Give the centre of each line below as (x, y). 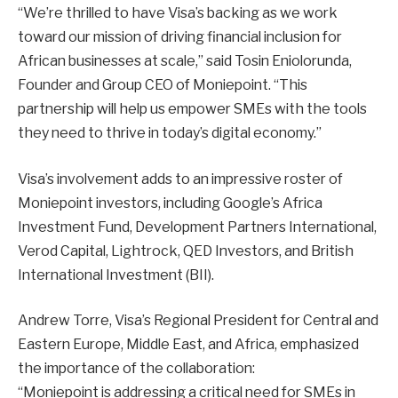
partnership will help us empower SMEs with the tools (192, 109)
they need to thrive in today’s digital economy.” (170, 133)
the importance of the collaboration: (136, 369)
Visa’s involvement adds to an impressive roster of (180, 179)
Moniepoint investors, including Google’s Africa (170, 203)
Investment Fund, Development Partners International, (197, 227)
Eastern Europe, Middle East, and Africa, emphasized (188, 345)
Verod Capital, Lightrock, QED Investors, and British (186, 251)
